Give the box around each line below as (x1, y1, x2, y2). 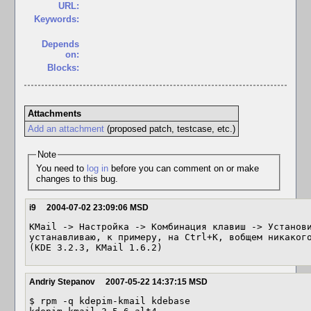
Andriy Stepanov (29, 277, 95, 287)
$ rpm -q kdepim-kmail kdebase (29, 296, 190, 306)
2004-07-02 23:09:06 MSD (47, 203, 149, 212)
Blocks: (47, 62, 79, 73)
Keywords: (34, 14, 79, 24)
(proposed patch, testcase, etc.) (103, 124, 235, 134)
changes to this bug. (35, 173, 118, 184)
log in (86, 162, 108, 174)
